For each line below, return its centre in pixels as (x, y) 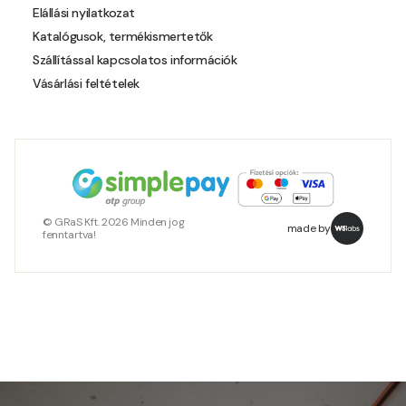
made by (309, 228)
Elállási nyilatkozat (84, 12)
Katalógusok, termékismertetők (123, 36)
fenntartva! (69, 234)
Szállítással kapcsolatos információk (135, 59)
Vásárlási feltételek (86, 83)
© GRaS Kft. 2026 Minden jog (114, 222)
